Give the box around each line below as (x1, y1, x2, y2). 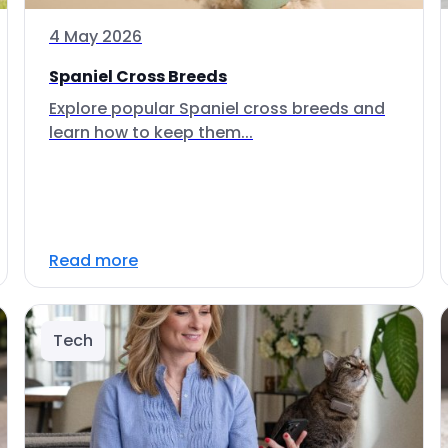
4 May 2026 (49, 25, 142, 48)
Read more (49, 249, 138, 272)
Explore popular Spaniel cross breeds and (49, 97, 385, 120)
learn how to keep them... (49, 121, 253, 144)
